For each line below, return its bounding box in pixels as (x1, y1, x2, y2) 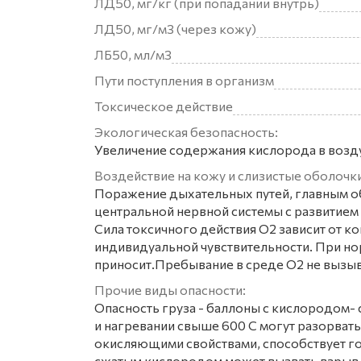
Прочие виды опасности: (94, 282, 246, 297)
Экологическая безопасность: (94, 124, 278, 139)
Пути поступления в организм (94, 73, 274, 88)
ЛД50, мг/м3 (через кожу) (94, 21, 256, 36)
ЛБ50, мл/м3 (94, 47, 172, 62)
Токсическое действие (94, 98, 233, 114)
